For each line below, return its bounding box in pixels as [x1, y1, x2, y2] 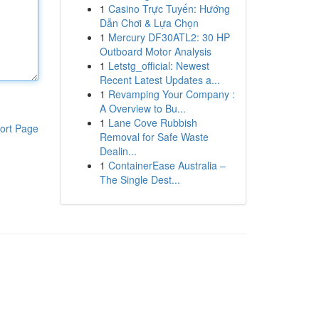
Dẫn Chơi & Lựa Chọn [99, 16, 199, 30]
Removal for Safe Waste [99, 130, 209, 144]
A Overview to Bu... [99, 101, 186, 115]
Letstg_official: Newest [108, 58, 209, 73]
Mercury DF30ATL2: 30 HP [108, 30, 230, 44]
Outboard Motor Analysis [99, 44, 211, 58]
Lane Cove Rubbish [108, 115, 197, 130]
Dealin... [99, 144, 137, 158]
